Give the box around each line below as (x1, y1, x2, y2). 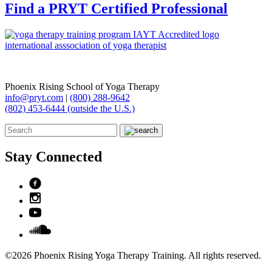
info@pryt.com (5, 92, 63, 103)
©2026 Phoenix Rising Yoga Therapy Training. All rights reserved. (5, 250, 261, 261)
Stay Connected (5, 149, 102, 165)
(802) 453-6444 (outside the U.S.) (5, 103, 135, 114)
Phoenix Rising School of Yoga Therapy (5, 81, 160, 92)
